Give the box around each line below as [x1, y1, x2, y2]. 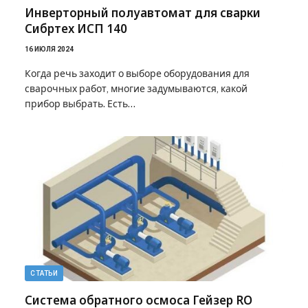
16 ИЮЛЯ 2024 [25, 45, 74, 53]
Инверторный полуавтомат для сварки [25, 4, 261, 21]
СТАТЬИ [30, 269, 58, 277]
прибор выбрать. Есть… [25, 98, 135, 109]
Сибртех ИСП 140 [25, 20, 127, 36]
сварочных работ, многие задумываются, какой [25, 82, 247, 94]
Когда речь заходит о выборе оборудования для [25, 67, 250, 79]
